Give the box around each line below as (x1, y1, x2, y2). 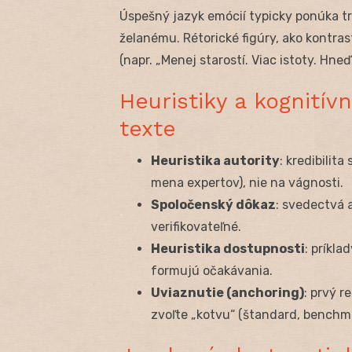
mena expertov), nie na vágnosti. (151, 174, 343, 190)
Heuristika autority (151, 152, 280, 168)
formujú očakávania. (151, 262, 273, 278)
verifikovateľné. (151, 218, 241, 234)
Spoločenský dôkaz (151, 196, 276, 212)
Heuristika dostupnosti (151, 240, 305, 256)
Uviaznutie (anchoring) (151, 284, 304, 300)
